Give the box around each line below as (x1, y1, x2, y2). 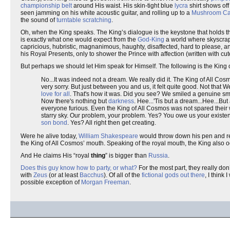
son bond (41, 119, 67, 126)
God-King (138, 36, 164, 43)
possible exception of (21, 179, 81, 186)
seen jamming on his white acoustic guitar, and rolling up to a (21, 9, 191, 16)
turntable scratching (56, 16, 111, 24)
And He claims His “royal (21, 152, 91, 159)
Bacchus (80, 171, 104, 179)
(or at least (47, 171, 80, 179)
